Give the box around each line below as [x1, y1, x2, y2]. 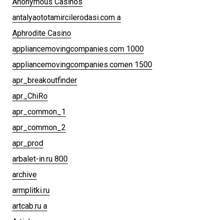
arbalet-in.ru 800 [12, 154, 68, 164]
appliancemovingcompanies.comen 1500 [12, 59, 152, 69]
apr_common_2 [12, 122, 66, 132]
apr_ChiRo [12, 91, 48, 101]
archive [12, 169, 37, 179]
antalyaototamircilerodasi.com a [12, 12, 121, 22]
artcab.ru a [12, 201, 47, 211]
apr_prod [12, 138, 43, 148]
